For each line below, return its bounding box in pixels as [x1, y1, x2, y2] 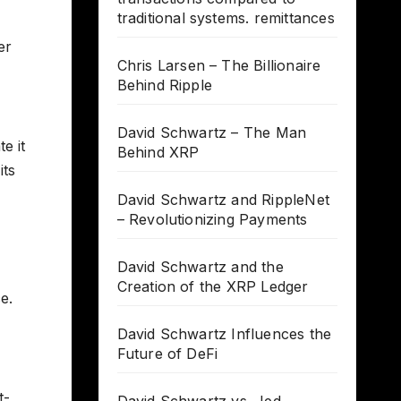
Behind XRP [116, 143, 200, 162]
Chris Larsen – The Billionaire [116, 56, 321, 75]
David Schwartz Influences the [116, 325, 332, 344]
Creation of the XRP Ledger [116, 277, 309, 296]
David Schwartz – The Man [116, 124, 307, 142]
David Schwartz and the [116, 258, 284, 277]
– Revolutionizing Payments [116, 210, 308, 229]
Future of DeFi [116, 345, 218, 363]
